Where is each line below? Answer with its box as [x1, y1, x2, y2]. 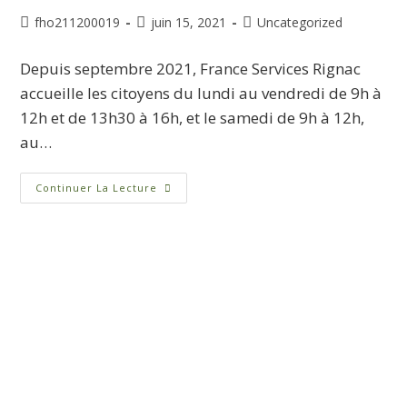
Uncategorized [257, 14, 343, 32]
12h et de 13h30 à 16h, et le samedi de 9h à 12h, [20, 107, 365, 129]
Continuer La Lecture [35, 181, 158, 195]
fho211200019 [35, 14, 121, 32]
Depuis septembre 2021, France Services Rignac [20, 58, 362, 80]
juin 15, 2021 [151, 14, 227, 32]
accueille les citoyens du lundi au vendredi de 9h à [20, 83, 382, 104]
